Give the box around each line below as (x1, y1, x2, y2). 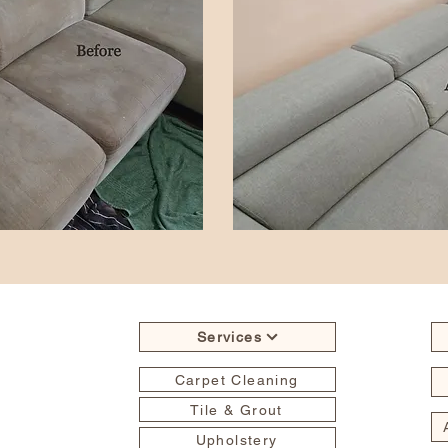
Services (196, 329, 263, 345)
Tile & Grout (190, 401, 283, 418)
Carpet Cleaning (174, 371, 299, 388)
